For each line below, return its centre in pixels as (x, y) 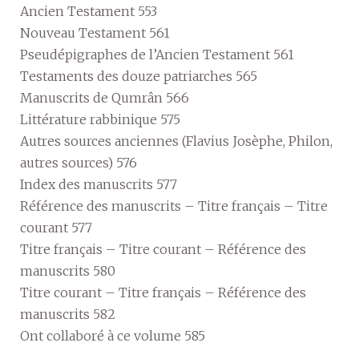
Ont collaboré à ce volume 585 (113, 335)
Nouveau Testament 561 (95, 32)
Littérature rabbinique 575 (100, 119)
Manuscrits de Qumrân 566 (105, 97)
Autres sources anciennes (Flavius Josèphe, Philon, (176, 141)
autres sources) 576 (79, 162)
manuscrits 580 (68, 270)
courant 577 (56, 227)
